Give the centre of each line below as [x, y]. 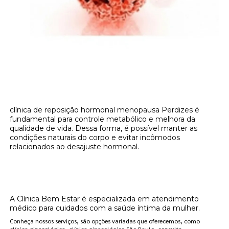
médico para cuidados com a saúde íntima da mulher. [105, 208]
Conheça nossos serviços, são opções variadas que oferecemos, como [105, 221]
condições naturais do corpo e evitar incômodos [95, 137]
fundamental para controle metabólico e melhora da [103, 119]
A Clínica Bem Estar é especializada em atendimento [105, 199]
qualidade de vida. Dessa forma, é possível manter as [104, 128]
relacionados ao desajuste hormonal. [75, 146]
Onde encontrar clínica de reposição [94, 166]
